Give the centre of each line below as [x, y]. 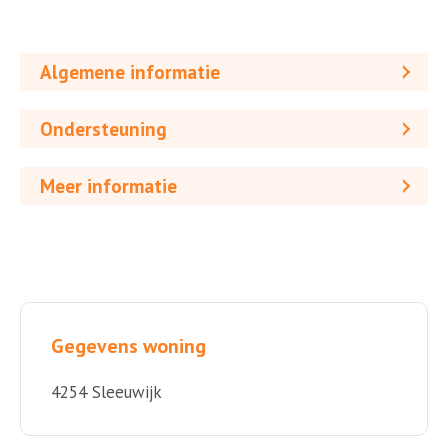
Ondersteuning [103, 128]
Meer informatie [108, 185]
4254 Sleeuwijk [106, 391]
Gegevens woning [128, 345]
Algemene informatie [130, 71]
